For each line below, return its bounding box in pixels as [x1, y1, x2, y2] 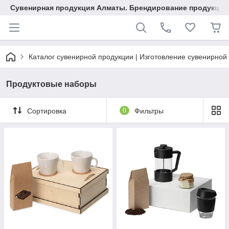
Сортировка [27, 106, 66, 115]
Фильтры [134, 106, 164, 115]
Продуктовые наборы [6, 80, 97, 88]
